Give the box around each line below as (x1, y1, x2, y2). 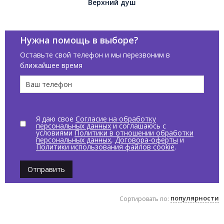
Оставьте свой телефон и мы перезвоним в (20, 50, 170, 60)
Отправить (27, 164, 65, 174)
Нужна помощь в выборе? (20, 34, 138, 46)
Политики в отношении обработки (74, 128, 193, 138)
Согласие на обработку (75, 114, 156, 124)
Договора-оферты (114, 135, 178, 145)
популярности (170, 193, 219, 203)
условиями (35, 128, 74, 138)
